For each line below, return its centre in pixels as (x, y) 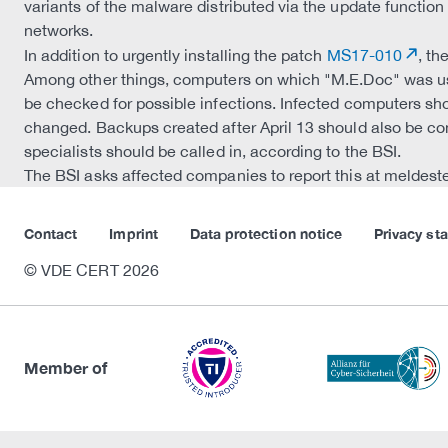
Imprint (133, 234)
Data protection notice (266, 234)
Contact (51, 234)
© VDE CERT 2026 (91, 270)
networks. (59, 30)
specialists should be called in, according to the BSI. (213, 151)
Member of (66, 368)
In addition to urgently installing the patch (175, 55)
